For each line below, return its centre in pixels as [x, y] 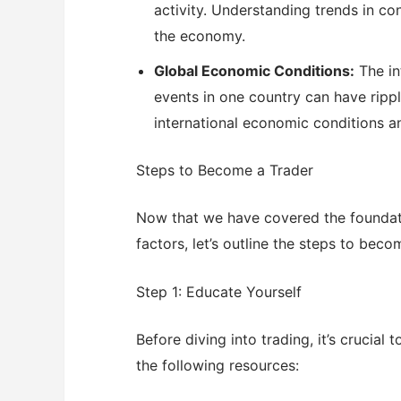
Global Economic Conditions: [254, 70]
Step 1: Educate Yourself [219, 292]
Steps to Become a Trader [225, 170]
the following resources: [218, 366]
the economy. [200, 35]
